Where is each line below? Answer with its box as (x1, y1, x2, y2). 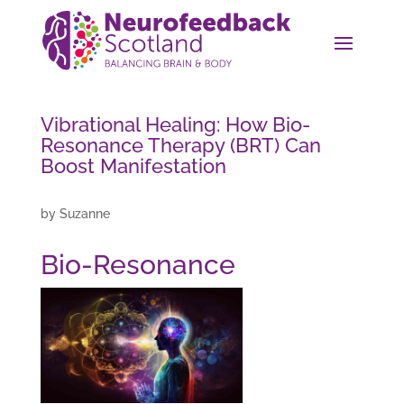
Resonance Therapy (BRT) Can (40, 133, 321, 158)
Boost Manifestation (40, 154, 226, 179)
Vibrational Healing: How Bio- (40, 113, 310, 137)
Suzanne (59, 207, 110, 222)
